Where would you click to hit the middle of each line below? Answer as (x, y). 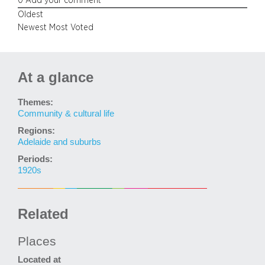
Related (43, 214)
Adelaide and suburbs (59, 142)
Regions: (36, 130)
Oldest (30, 14)
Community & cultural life (66, 113)
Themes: (35, 102)
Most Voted (71, 27)
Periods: (35, 159)
